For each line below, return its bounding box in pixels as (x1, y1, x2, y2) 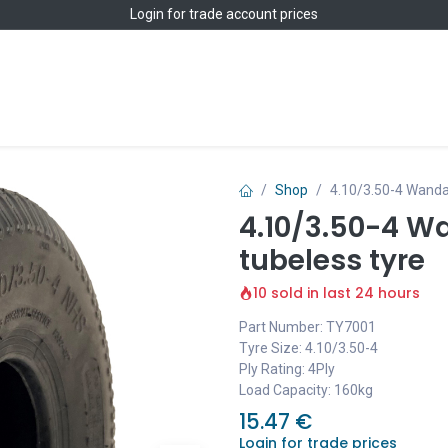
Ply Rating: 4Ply (239, 361, 335, 377)
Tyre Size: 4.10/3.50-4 (239, 340, 378, 356)
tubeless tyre (239, 241, 425, 280)
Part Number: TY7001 (239, 319, 376, 335)
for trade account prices (164, 6, 318, 22)
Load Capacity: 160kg (239, 382, 373, 398)
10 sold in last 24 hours (253, 283, 420, 303)
